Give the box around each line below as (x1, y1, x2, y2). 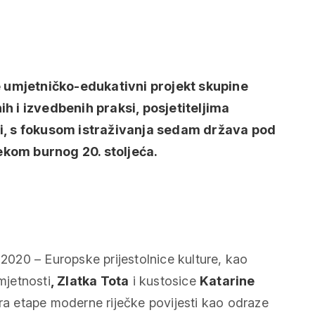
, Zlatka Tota (50, 274, 129, 289)
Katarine (200, 274, 255, 289)
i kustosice (129, 274, 200, 289)
